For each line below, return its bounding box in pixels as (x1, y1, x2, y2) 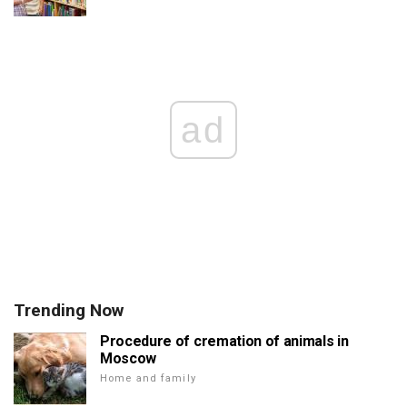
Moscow (100, 350, 157, 367)
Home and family (100, 372, 196, 384)
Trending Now (14, 300, 124, 321)
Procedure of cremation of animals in (100, 333, 349, 350)
